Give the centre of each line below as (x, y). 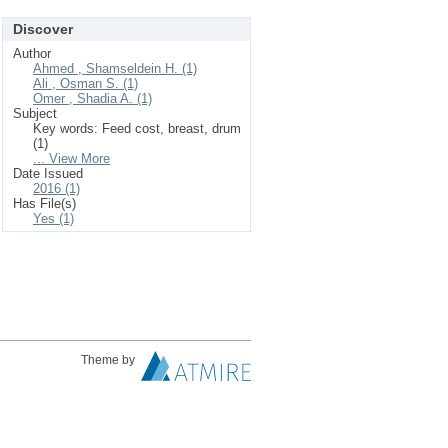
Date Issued (48, 173)
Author (32, 53)
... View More (71, 158)
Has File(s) (44, 203)
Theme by (109, 360)
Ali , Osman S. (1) (85, 83)
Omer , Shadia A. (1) (92, 98)
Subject (35, 113)
